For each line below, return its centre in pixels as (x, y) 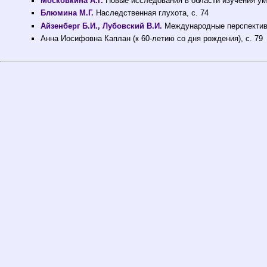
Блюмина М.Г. (67, 13)
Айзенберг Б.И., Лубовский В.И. (102, 26)
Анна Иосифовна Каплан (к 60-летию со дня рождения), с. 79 (152, 39)
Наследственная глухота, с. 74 (151, 13)
